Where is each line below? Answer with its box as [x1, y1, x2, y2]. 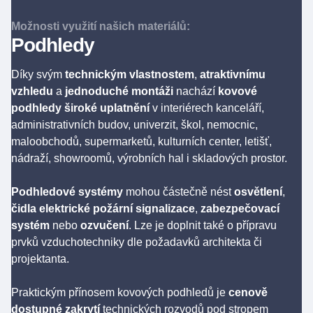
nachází [173, 85, 218, 97]
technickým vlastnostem [65, 68, 194, 80]
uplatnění [100, 102, 152, 114]
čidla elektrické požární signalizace [11, 203, 195, 214]
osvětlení [234, 186, 282, 198]
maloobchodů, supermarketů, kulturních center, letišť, [11, 136, 272, 147]
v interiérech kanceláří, [152, 102, 264, 114]
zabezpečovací [198, 203, 279, 214]
